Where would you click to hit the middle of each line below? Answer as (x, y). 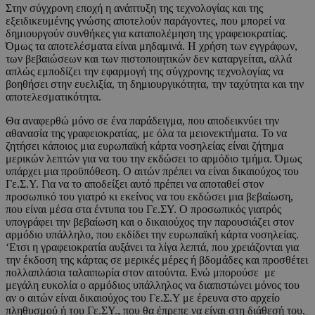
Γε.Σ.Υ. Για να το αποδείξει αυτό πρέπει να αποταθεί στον (135, 184)
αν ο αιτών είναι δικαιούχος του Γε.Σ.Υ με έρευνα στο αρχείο (143, 298)
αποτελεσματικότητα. (53, 97)
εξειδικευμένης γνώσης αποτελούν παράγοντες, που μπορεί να (145, 21)
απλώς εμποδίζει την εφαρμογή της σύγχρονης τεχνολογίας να (144, 72)
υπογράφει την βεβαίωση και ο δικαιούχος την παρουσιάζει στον (150, 222)
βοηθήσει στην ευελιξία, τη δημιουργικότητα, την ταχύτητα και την (155, 84)
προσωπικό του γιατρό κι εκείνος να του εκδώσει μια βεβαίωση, (149, 197)
